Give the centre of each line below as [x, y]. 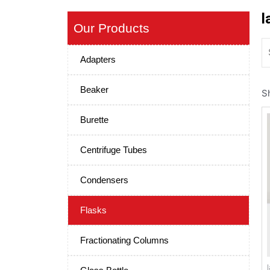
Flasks [93, 210]
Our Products [111, 28]
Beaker [94, 89]
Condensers [104, 180]
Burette [94, 120]
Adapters [98, 59]
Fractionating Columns [124, 240]
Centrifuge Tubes [114, 150]
